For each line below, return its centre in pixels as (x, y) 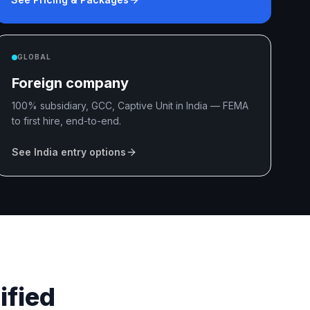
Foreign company (70, 83)
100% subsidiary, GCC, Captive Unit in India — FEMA (130, 106)
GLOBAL (34, 57)
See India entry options (69, 152)
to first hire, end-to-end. (66, 121)
